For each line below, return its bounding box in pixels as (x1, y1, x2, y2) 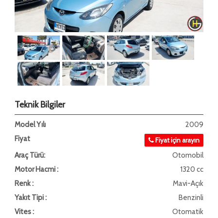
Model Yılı (15, 120, 46, 129)
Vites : (15, 207, 34, 216)
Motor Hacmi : (15, 165, 58, 174)
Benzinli (179, 193, 203, 202)
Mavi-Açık (173, 179, 203, 188)
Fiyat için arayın (155, 136, 200, 145)
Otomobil (172, 151, 203, 160)
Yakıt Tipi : (15, 193, 47, 202)
